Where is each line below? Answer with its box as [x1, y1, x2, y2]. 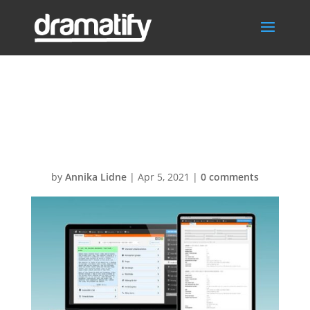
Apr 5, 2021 [137, 170, 190, 183]
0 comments [200, 170, 259, 183]
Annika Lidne [64, 170, 127, 183]
